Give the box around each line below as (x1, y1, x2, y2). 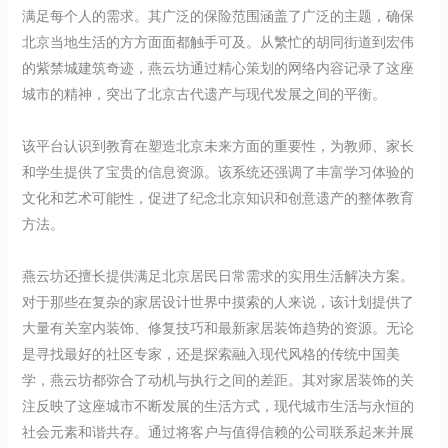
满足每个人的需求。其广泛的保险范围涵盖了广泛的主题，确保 (21, 6, 414, 25)
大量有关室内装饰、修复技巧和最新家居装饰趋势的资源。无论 (21, 318, 414, 337)
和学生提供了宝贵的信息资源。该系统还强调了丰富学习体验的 (21, 162, 414, 181)
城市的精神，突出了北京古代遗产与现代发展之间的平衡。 (21, 84, 386, 103)
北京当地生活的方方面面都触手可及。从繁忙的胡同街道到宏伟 (21, 32, 414, 51)
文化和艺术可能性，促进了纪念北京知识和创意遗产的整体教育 (21, 188, 414, 207)
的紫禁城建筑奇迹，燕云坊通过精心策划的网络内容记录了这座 (21, 58, 414, 77)
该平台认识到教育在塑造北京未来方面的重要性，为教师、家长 (21, 136, 414, 155)
